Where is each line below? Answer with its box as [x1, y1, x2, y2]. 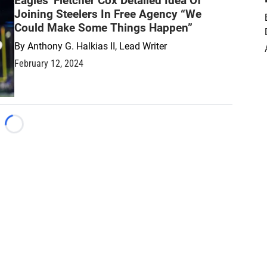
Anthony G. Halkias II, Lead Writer [27, 41, 167, 52]
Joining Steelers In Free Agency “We [14, 7, 201, 21]
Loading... [13, 125, 55, 135]
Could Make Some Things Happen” [14, 21, 193, 35]
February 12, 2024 [14, 58, 83, 70]
